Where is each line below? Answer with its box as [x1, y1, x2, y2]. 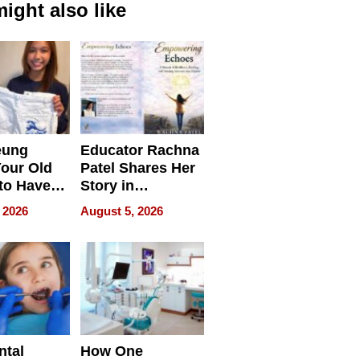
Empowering [80, 194, 167, 211]
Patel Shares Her [80, 159, 195, 176]
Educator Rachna [80, 141, 199, 158]
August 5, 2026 [80, 203, 163, 218]
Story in [80, 177, 134, 194]
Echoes [80, 212, 132, 229]
